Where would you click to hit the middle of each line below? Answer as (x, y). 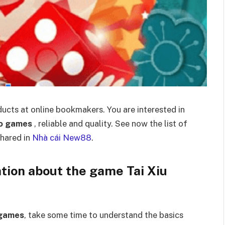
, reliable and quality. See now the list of (111, 124)
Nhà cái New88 (62, 138)
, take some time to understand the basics (104, 215)
